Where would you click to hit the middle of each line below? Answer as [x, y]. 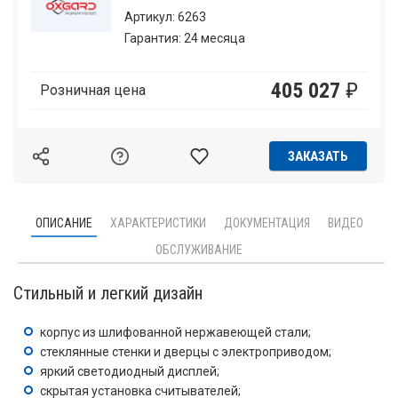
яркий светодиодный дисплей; [130, 371]
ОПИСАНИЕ [64, 223]
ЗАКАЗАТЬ [318, 156]
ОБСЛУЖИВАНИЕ [199, 250]
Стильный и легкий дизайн [108, 293]
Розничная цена [93, 90]
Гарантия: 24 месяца [185, 38]
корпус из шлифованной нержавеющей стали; [175, 332]
